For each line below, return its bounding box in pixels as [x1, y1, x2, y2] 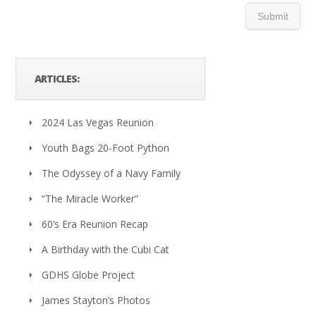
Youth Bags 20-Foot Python [42, 140, 170, 154]
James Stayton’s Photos [42, 293, 151, 307]
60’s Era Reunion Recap [42, 217, 149, 231]
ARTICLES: [35, 71, 80, 85]
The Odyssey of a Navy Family [42, 166, 181, 180]
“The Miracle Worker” [42, 191, 139, 205]
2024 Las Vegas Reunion [42, 115, 154, 129]
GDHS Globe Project [42, 267, 135, 281]
